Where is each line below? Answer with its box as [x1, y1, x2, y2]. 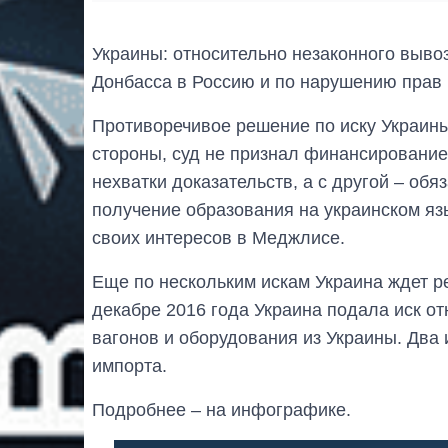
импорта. [92, 355, 167, 376]
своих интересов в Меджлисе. [92, 227, 345, 248]
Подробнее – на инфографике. [92, 399, 351, 420]
